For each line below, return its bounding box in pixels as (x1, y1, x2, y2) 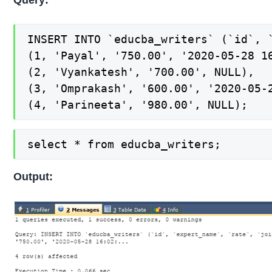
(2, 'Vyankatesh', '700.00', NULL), (27, 65, 255, 78)
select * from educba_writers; (27, 138, 222, 151)
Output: (13, 170, 53, 183)
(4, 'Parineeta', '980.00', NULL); (27, 98, 248, 111)
